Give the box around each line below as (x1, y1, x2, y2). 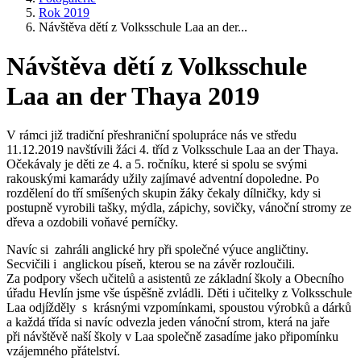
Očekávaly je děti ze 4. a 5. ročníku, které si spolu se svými (6, 157, 307, 172)
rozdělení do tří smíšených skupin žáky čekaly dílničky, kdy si (6, 186, 321, 201)
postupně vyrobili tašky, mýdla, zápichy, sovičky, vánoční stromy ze (6, 201, 351, 215)
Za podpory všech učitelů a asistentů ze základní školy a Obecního (6, 272, 344, 286)
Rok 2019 (39, 5, 89, 19)
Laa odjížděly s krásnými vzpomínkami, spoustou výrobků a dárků (6, 301, 351, 315)
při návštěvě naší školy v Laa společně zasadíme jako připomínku (6, 330, 338, 344)
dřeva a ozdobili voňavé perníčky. (6, 215, 178, 230)
